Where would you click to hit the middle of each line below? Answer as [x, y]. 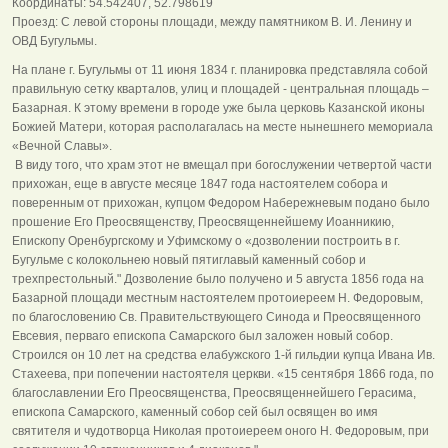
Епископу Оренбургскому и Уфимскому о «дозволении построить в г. [206, 240]
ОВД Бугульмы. [54, 40]
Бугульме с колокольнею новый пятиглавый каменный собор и [189, 259]
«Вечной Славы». [62, 145]
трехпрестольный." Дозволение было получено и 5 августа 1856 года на [218, 278]
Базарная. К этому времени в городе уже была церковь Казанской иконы [218, 107]
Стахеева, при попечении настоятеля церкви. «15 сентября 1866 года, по [223, 373]
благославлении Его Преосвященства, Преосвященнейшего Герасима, [214, 392]
